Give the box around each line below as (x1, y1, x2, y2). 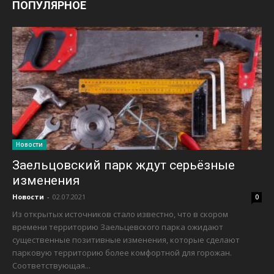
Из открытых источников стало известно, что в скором (12, 209, 228, 220)
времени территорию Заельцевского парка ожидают (12, 221, 223, 233)
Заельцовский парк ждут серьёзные (12, 158, 235, 173)
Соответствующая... (12, 260, 91, 272)
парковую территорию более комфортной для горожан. (12, 247, 232, 259)
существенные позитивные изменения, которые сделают (12, 234, 240, 246)
